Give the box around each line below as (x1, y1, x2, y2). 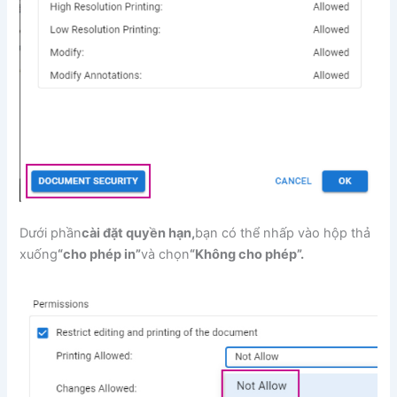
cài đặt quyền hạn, (82, 225, 196, 242)
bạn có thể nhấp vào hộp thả (195, 225, 371, 242)
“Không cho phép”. (190, 246, 305, 263)
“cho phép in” (58, 246, 142, 263)
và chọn (141, 246, 191, 263)
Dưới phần (19, 225, 82, 242)
